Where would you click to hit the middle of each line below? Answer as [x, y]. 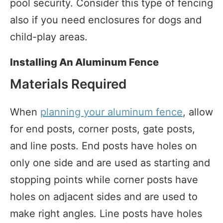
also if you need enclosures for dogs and [106, 20]
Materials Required [68, 84]
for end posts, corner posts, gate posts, [103, 129]
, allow [198, 112]
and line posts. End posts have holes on [104, 146]
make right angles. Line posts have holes [106, 213]
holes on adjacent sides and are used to [104, 196]
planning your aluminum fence [111, 112]
